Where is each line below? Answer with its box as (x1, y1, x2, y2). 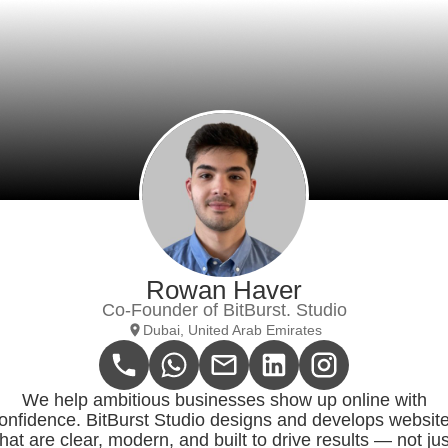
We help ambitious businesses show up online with (21, 390, 427, 410)
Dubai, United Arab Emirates (142, 322, 322, 338)
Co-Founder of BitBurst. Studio (101, 300, 347, 320)
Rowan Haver (146, 275, 302, 305)
